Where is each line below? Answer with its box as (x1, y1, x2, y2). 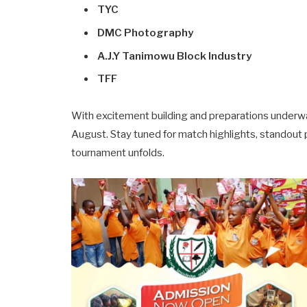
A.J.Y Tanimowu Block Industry (97, 49, 252, 62)
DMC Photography (97, 27, 194, 40)
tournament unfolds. (71, 147, 165, 160)
